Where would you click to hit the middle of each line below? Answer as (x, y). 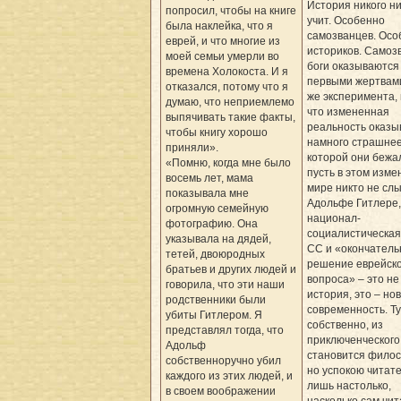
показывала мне (207, 193)
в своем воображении (221, 391)
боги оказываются (353, 66)
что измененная (348, 111)
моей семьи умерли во (222, 56)
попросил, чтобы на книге (231, 10)
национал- (333, 218)
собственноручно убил (223, 360)
